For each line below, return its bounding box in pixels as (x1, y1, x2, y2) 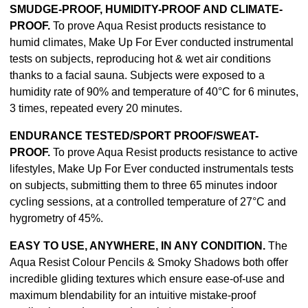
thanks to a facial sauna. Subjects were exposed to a (10, 69, 265, 82)
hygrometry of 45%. (10, 212, 103, 225)
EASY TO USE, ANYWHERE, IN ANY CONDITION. (10, 240, 268, 252)
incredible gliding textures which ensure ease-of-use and (10, 273, 285, 285)
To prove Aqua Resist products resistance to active (50, 146, 298, 159)
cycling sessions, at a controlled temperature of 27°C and (10, 196, 286, 208)
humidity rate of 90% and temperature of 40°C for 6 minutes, (10, 86, 298, 98)
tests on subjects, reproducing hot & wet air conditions (10, 53, 271, 65)
